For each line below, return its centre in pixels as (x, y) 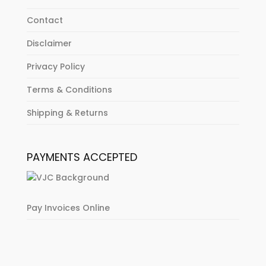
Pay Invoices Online (68, 208)
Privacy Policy (56, 67)
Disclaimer (49, 44)
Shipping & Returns (67, 113)
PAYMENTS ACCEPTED (82, 157)
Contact (45, 20)
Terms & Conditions (69, 90)
